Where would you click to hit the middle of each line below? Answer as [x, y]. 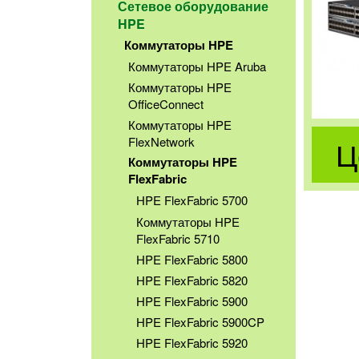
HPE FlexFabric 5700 [192, 200]
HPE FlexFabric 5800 [192, 259]
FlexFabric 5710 [178, 238]
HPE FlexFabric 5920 [192, 342]
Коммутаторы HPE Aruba [197, 67]
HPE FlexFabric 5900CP [201, 321]
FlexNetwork [161, 142]
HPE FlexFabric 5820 [192, 280]
